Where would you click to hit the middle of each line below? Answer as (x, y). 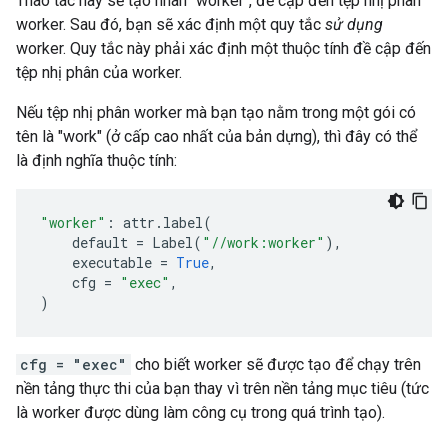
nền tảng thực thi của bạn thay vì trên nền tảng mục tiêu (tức (222, 388)
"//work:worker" (263, 242)
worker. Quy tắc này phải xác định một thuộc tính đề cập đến (223, 48)
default (100, 242)
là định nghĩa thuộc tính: (96, 160)
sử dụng (354, 24)
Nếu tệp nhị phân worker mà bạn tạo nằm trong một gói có (216, 112)
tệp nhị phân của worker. (99, 72)
